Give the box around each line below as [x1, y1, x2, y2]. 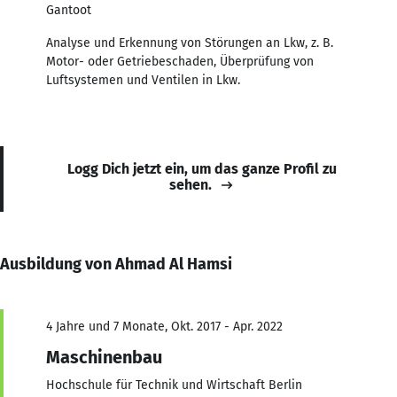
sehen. [169, 175, 212, 193]
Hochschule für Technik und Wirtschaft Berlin [46, 377, 302, 393]
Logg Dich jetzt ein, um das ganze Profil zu [67, 160, 337, 177]
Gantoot [46, 2, 91, 18]
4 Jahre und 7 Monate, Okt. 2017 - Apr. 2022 [46, 318, 283, 334]
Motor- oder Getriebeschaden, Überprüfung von [46, 53, 314, 69]
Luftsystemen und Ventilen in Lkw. [46, 72, 240, 88]
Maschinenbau [46, 346, 162, 368]
